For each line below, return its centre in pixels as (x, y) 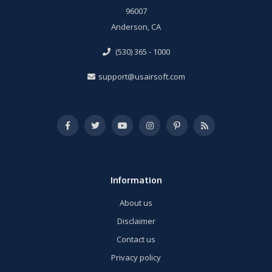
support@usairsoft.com (141, 76)
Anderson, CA (136, 26)
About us (136, 202)
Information (136, 179)
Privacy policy (136, 257)
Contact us (136, 239)
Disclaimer (136, 221)
